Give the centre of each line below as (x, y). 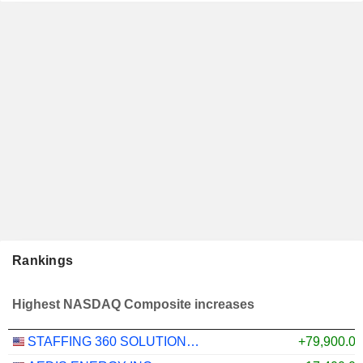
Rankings (43, 260)
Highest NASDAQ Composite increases (133, 304)
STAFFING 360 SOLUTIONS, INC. (193, 341)
